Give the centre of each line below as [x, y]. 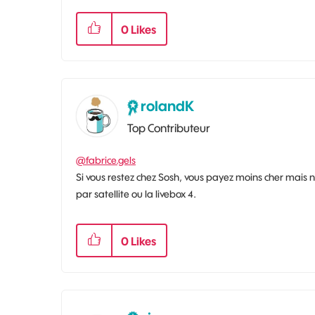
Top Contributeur [169, 128]
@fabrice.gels [106, 161]
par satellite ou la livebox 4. [136, 194]
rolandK [167, 106]
